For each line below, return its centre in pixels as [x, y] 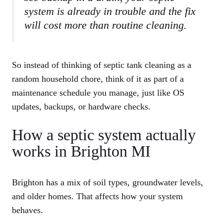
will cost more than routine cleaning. [106, 25]
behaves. [28, 210]
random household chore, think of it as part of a [98, 79]
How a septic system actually [104, 135]
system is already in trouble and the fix [110, 11]
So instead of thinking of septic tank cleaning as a [102, 65]
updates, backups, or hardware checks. [81, 107]
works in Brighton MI [81, 151]
